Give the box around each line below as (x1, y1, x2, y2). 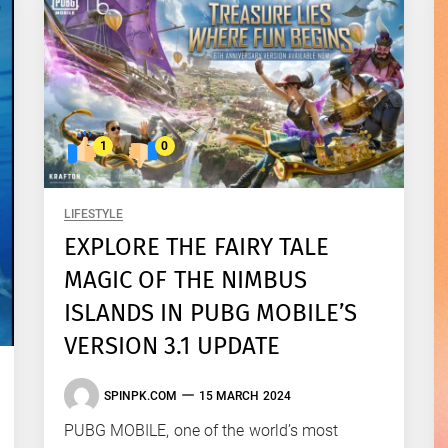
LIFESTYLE (64, 207, 123, 222)
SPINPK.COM (104, 388, 177, 403)
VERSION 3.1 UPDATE (64, 332, 280, 361)
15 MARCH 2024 (199, 388, 291, 403)
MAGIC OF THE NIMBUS (64, 266, 307, 295)
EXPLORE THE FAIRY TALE (64, 233, 329, 262)
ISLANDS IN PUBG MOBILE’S (64, 299, 357, 328)
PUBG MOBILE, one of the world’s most (64, 421, 338, 441)
